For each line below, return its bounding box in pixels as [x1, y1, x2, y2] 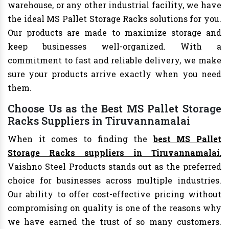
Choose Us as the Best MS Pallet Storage [8, 102, 221, 116]
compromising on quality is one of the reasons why [8, 202, 221, 214]
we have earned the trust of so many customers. [8, 216, 221, 227]
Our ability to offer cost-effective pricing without [8, 189, 221, 200]
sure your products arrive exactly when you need [8, 68, 221, 80]
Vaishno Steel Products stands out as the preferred [8, 161, 221, 172]
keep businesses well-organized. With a [8, 41, 221, 52]
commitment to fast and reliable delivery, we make [8, 55, 221, 66]
